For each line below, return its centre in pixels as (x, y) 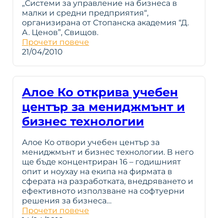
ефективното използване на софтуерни (103, 191)
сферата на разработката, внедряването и (108, 181)
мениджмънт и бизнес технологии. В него (108, 152)
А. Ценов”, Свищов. (60, 32)
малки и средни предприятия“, (85, 13)
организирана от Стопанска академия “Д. (105, 22)
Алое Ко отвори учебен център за (91, 142)
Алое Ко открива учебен (100, 92)
